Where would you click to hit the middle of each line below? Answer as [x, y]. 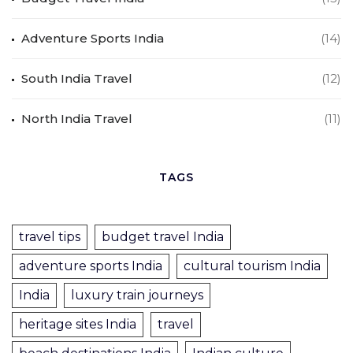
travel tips [50, 237]
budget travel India [163, 237]
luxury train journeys [137, 295]
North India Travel [77, 119]
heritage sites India [78, 325]
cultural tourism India [252, 266]
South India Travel [77, 79]
